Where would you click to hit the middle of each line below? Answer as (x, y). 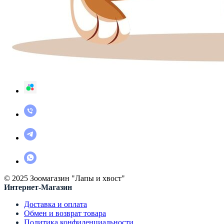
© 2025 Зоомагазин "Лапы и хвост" (64, 178)
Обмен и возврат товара (65, 213)
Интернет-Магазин (38, 187)
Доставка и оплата (55, 204)
